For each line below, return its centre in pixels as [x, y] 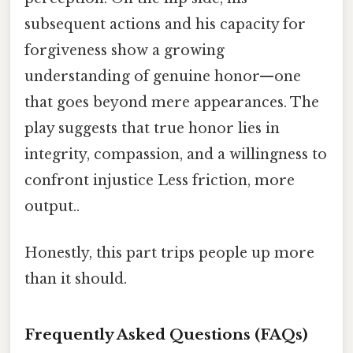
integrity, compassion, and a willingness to [176, 154]
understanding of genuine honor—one [163, 76]
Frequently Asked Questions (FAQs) [166, 334]
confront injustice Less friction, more [160, 180]
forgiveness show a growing [124, 50]
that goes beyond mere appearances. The [172, 102]
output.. [52, 206]
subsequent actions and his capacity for [165, 24]
